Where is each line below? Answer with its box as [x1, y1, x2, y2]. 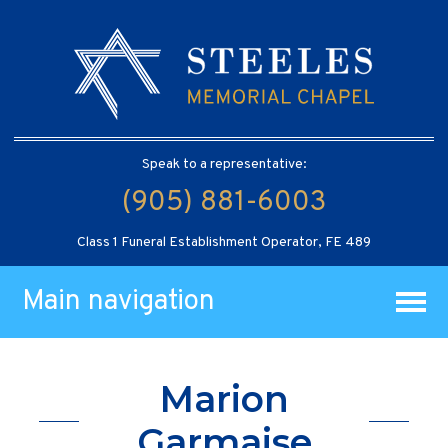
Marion [159, 377, 289, 422]
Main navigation [22, 283, 216, 320]
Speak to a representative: [141, 155, 307, 173]
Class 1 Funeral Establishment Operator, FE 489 [77, 233, 371, 251]
